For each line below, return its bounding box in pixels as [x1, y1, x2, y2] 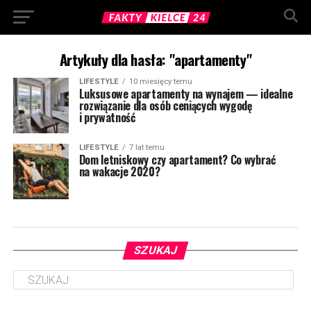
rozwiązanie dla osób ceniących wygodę [78, 97, 253, 114]
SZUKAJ [132, 244, 179, 257]
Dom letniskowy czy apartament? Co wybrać [78, 151, 276, 168]
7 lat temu [128, 143, 165, 152]
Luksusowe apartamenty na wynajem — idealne [78, 85, 293, 102]
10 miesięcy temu [128, 77, 192, 86]
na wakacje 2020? [78, 163, 160, 180]
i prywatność [78, 109, 135, 126]
